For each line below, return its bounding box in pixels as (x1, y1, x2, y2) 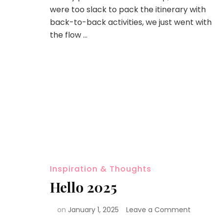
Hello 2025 (50, 178, 117, 197)
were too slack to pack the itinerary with (50, 3, 206, 15)
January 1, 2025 (68, 205, 119, 215)
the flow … (50, 29, 88, 41)
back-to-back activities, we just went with (50, 16, 212, 28)
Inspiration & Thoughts (50, 163, 152, 175)
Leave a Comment (126, 205, 191, 215)
